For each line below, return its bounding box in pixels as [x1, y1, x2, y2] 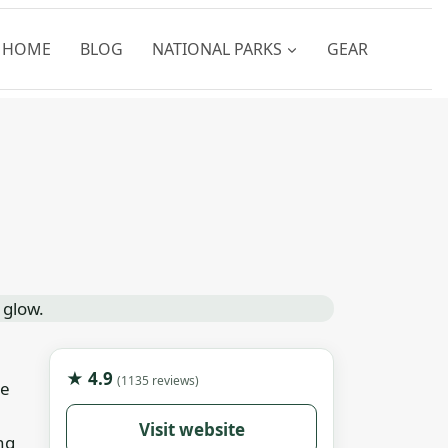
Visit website [138, 418, 245, 441]
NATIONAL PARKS [151, 37, 282, 60]
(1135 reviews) [117, 372, 199, 389]
